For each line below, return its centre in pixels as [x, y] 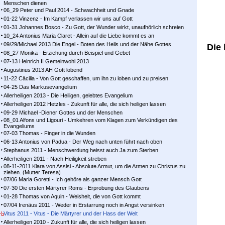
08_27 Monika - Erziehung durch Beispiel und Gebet [67, 53]
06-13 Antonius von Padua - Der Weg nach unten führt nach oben [83, 142]
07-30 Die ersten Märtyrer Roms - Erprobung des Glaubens [76, 188]
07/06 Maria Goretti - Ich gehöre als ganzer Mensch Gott [73, 179]
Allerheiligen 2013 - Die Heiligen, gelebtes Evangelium [68, 95]
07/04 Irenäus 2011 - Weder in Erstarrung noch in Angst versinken [84, 205]
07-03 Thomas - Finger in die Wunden [49, 133]
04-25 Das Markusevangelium [40, 87]
